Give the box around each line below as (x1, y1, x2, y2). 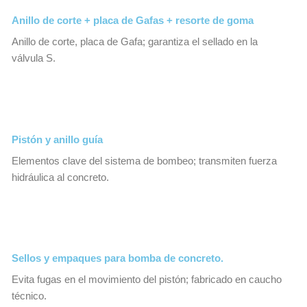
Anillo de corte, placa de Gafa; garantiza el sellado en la (12, 36, 258, 48)
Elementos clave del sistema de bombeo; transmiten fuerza (12, 155, 277, 167)
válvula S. (12, 53, 56, 64)
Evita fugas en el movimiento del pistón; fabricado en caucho (12, 274, 282, 286)
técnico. (12, 291, 47, 302)
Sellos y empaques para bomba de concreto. (12, 253, 223, 265)
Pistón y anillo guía (12, 134, 103, 145)
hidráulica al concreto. (12, 171, 109, 183)
